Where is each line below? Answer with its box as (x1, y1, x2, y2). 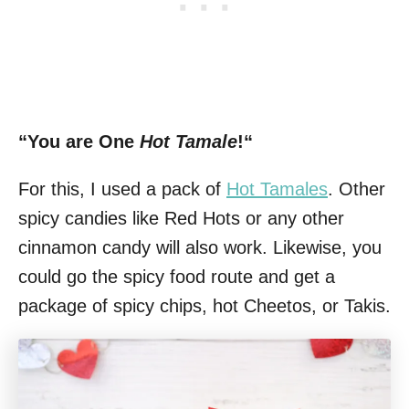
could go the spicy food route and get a (18, 266, 335, 287)
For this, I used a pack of (18, 178, 226, 199)
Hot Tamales (226, 178, 328, 199)
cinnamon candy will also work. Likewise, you (18, 236, 382, 257)
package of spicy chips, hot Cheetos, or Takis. (18, 295, 391, 316)
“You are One (18, 131, 140, 152)
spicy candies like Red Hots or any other (18, 207, 344, 228)
